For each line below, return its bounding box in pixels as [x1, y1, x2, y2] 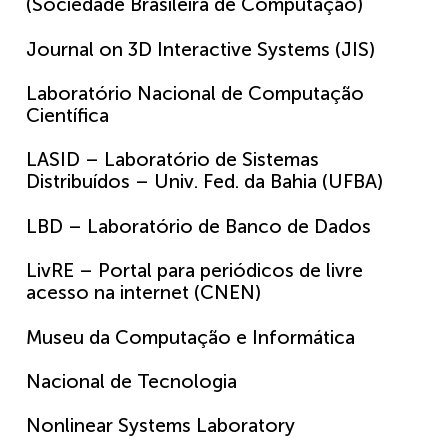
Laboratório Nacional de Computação [26, 82, 364, 106]
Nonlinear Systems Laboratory [26, 414, 295, 438]
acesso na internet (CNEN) [26, 281, 261, 305]
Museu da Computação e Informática [26, 325, 355, 349]
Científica [26, 104, 109, 128]
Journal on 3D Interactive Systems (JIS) [26, 37, 375, 61]
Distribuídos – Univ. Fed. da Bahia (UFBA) [26, 170, 383, 194]
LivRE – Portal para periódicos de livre [26, 259, 363, 283]
